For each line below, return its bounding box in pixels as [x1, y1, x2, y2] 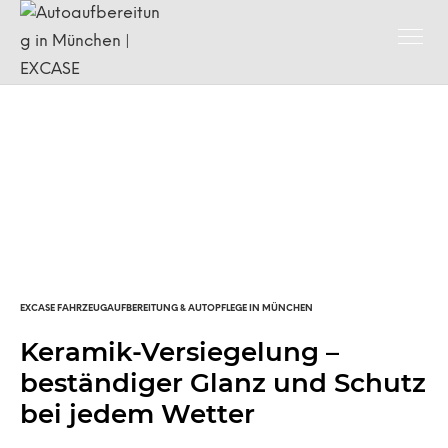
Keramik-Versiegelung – [20, 336, 339, 368]
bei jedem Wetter [20, 398, 255, 430]
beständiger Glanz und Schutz [20, 367, 426, 399]
